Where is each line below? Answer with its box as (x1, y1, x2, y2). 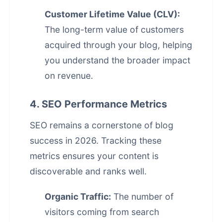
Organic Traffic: (45, 191, 111, 202)
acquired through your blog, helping (45, 40, 192, 50)
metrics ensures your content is (30, 151, 159, 161)
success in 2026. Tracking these (30, 135, 162, 146)
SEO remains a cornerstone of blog (30, 120, 173, 130)
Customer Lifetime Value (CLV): (45, 9, 180, 19)
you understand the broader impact (45, 55, 190, 65)
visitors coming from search (45, 207, 159, 217)
